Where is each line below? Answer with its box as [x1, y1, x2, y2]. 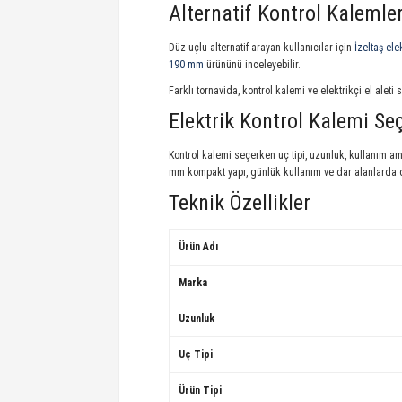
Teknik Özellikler [169, 190, 310, 215]
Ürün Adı [179, 240, 218, 253]
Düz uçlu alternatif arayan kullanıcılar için [169, 41, 354, 54]
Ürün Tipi [179, 384, 222, 397]
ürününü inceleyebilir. [204, 58, 301, 71]
